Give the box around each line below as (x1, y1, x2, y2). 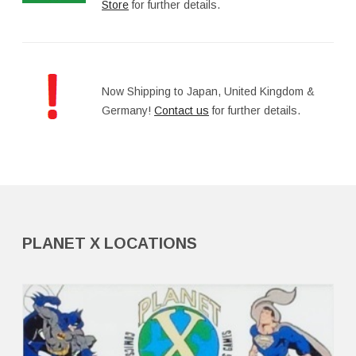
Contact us (154, 104, 209, 118)
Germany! (102, 104, 154, 118)
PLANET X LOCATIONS (22, 234, 197, 253)
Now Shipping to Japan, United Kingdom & (102, 85, 315, 99)
